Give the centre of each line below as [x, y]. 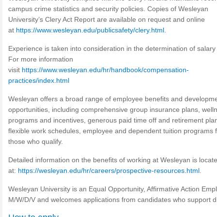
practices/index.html [39, 80]
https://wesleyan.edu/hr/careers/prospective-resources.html [109, 170]
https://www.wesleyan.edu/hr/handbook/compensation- [105, 70]
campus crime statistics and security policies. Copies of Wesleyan [108, 9]
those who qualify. [36, 141]
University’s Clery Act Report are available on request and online [107, 19]
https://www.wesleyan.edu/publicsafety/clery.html [90, 30]
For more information [41, 59]
